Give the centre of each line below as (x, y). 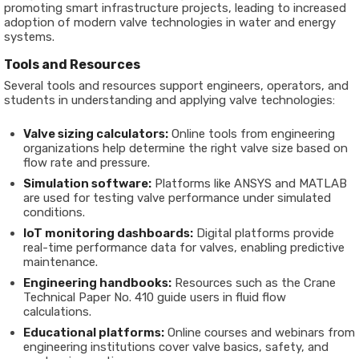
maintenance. (61, 262)
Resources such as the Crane (254, 283)
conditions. (54, 212)
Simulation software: (87, 184)
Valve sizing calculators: (96, 134)
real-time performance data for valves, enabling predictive (184, 248)
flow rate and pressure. (87, 163)
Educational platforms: (94, 333)
